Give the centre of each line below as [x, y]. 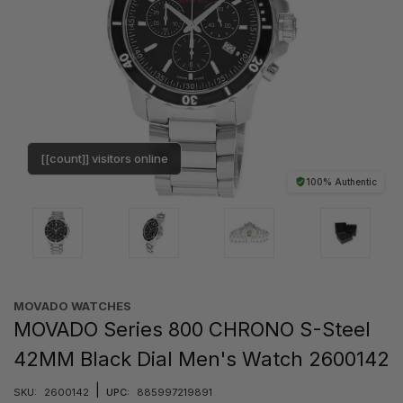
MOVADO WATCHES [72, 305]
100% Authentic [341, 181]
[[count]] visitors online [104, 158]
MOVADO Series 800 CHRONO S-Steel [192, 329]
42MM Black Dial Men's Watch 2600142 [201, 358]
